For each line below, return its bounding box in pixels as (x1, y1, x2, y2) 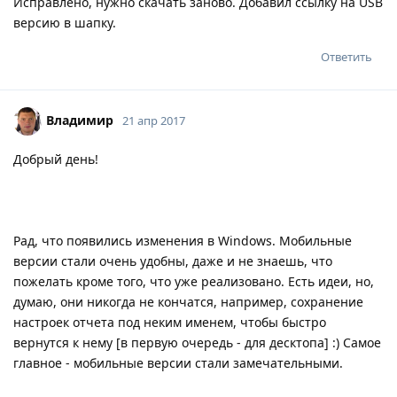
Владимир (46, 111, 113, 128)
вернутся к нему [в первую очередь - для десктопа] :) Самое (13, 333, 381, 351)
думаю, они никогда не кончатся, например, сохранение (13, 292, 363, 310)
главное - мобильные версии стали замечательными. (13, 354, 343, 371)
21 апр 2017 (122, 112, 185, 128)
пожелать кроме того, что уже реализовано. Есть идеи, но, (13, 272, 374, 290)
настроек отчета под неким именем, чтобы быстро (13, 313, 326, 331)
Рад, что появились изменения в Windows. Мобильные (13, 231, 352, 249)
